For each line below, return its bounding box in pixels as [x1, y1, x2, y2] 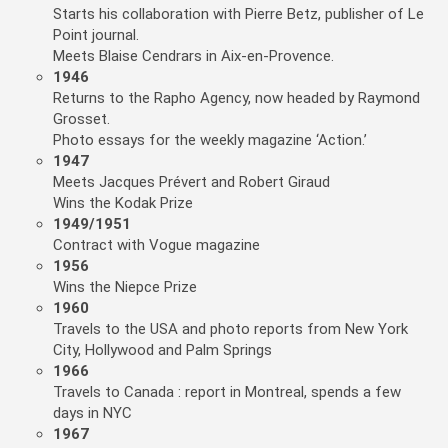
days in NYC [53, 404, 132, 423]
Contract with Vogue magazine [53, 236, 260, 255]
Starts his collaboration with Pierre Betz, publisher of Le [53, 5, 424, 24]
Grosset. [53, 110, 110, 129]
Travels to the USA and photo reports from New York [53, 320, 408, 339]
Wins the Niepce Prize [53, 278, 197, 297]
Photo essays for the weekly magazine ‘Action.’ [53, 131, 367, 150]
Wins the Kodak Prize [53, 194, 193, 213]
